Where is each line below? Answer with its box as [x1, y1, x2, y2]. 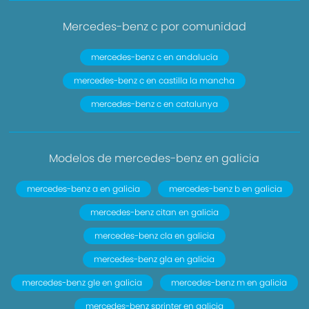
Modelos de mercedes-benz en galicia [49, 150, 260, 166]
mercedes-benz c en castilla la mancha [74, 74, 235, 86]
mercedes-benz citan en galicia [90, 206, 219, 218]
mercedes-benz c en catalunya [90, 98, 218, 110]
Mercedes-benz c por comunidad [62, 19, 246, 34]
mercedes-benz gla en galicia [94, 253, 215, 265]
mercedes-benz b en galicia [168, 183, 282, 195]
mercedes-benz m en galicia [170, 277, 287, 288]
